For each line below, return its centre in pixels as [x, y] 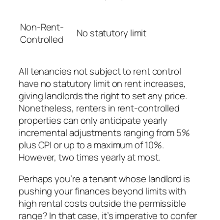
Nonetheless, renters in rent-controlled [99, 108]
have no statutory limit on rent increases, [102, 84]
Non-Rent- [42, 27]
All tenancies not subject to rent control [100, 71]
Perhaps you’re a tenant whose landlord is [104, 179]
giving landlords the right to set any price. [103, 96]
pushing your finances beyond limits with [102, 191]
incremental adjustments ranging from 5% [105, 133]
